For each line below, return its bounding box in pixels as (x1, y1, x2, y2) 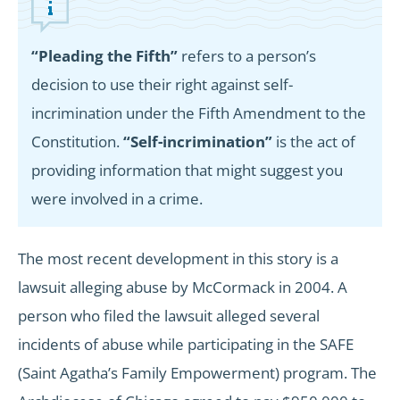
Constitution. (31, 131, 123, 153)
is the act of (272, 131, 355, 153)
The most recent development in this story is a (18, 248, 338, 270)
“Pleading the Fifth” (31, 46, 178, 67)
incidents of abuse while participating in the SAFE (18, 334, 354, 355)
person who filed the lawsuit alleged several (18, 305, 320, 327)
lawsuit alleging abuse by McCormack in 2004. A (18, 277, 347, 298)
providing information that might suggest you (31, 160, 343, 181)
